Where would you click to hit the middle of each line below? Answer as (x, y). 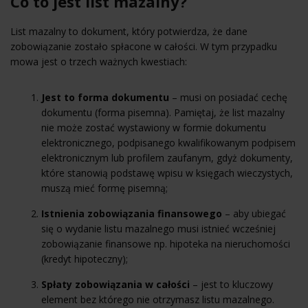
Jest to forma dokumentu (105, 97)
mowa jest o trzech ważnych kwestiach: (99, 61)
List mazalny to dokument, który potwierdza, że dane (129, 31)
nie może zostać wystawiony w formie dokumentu (154, 127)
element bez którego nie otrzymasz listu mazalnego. (158, 299)
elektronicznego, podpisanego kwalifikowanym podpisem (168, 142)
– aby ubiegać (254, 213)
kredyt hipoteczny (83, 258)
